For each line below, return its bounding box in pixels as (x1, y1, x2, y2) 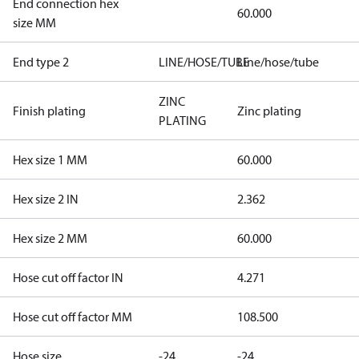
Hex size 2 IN (13, 191, 79, 207)
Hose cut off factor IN (13, 269, 123, 285)
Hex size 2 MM (13, 230, 87, 246)
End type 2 (13, 54, 69, 70)
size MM (13, 14, 56, 30)
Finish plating (13, 103, 86, 119)
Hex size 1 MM (13, 151, 87, 167)
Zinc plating (237, 103, 301, 119)
